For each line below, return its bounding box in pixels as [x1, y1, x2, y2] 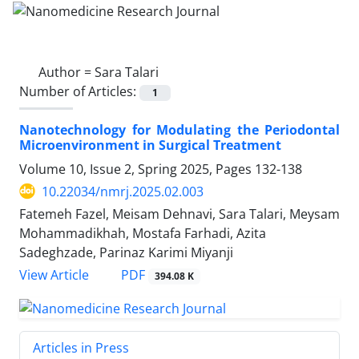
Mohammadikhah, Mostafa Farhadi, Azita [19, 224, 266, 242]
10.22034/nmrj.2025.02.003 [42, 182, 204, 200]
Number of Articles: [19, 82, 139, 100]
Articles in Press [33, 338, 129, 357]
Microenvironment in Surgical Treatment [19, 135, 281, 154]
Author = [38, 63, 95, 81]
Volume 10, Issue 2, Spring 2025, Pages [19, 159, 255, 178]
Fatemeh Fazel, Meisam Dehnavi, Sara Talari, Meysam [19, 204, 340, 223]
